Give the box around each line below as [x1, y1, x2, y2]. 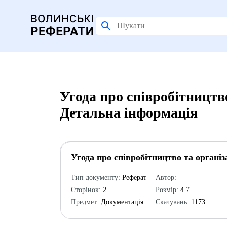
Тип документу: [70, 174, 120, 181]
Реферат [120, 174, 146, 181]
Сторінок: [70, 186, 101, 194]
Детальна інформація [59, 105, 198, 121]
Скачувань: [155, 198, 189, 206]
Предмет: [70, 198, 99, 206]
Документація [98, 198, 143, 206]
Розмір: [155, 186, 178, 194]
